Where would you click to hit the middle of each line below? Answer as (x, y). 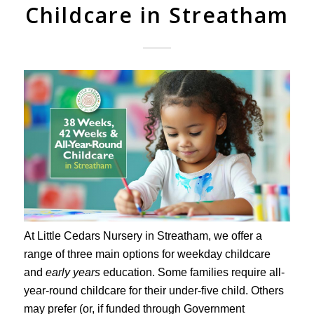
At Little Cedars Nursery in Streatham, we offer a (143, 235)
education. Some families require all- (192, 272)
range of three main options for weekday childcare (147, 254)
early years (73, 272)
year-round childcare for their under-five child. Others (153, 290)
